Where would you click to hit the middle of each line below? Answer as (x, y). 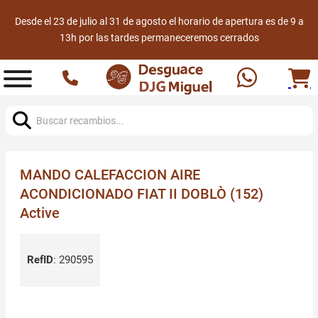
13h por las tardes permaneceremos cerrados (159, 38)
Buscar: (22, 103)
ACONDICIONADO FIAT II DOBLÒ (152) (141, 194)
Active (39, 213)
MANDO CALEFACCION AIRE (110, 175)
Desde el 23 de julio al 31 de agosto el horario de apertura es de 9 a (159, 21)
